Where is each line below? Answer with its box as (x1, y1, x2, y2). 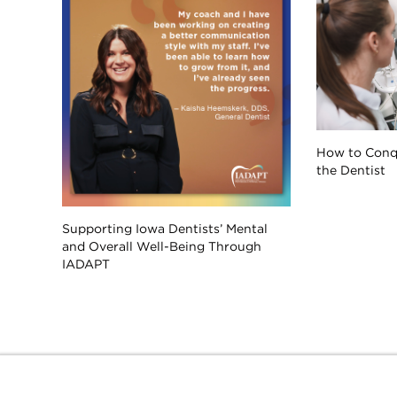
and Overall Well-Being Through (62, 237, 261, 254)
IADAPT (62, 255, 110, 272)
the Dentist (316, 161, 386, 178)
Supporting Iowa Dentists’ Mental (62, 220, 268, 237)
